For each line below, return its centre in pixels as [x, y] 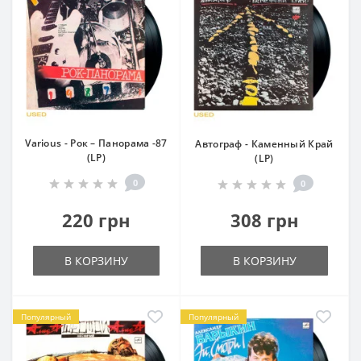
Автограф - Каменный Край [264, 144]
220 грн [96, 220]
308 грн [264, 220]
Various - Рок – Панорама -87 [96, 143]
